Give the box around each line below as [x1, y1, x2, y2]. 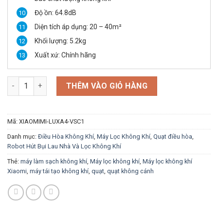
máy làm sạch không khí [20, 157, 87, 165]
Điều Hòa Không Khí [37, 132, 94, 140]
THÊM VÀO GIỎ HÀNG [66, 81, 148, 91]
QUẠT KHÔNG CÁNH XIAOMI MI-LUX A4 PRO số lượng [6, 77, 184, 86]
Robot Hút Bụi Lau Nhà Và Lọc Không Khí [7, 142, 121, 150]
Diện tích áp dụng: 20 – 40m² [34, 22, 122, 31]
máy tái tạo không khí [29, 167, 89, 175]
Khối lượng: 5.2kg [34, 36, 86, 45]
